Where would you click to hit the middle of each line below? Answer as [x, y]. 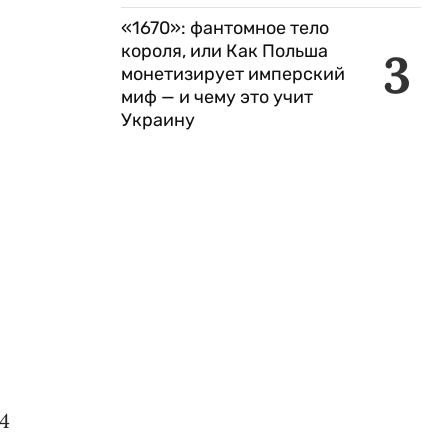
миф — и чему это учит [217, 97]
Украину [158, 120]
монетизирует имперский [233, 74]
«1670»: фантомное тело [225, 28]
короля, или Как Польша [224, 51]
